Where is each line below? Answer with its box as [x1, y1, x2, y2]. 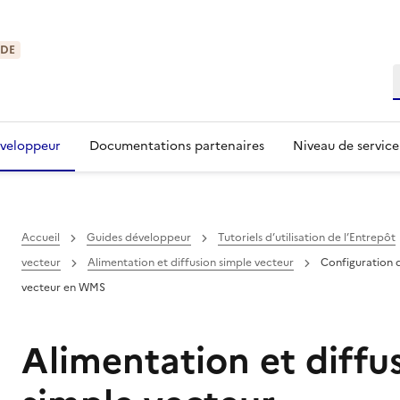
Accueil [21, 229, 60, 246]
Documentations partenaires [89, 137, 264, 155]
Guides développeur [86, 229, 191, 246]
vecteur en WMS [21, 279, 105, 296]
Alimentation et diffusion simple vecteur [87, 254, 294, 271]
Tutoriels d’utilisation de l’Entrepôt [217, 229, 396, 246]
